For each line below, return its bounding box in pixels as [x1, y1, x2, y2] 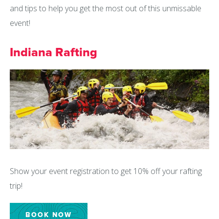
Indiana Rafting [10, 45, 97, 60]
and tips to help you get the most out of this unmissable [10, 3, 201, 14]
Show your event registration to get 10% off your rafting [10, 166, 202, 177]
